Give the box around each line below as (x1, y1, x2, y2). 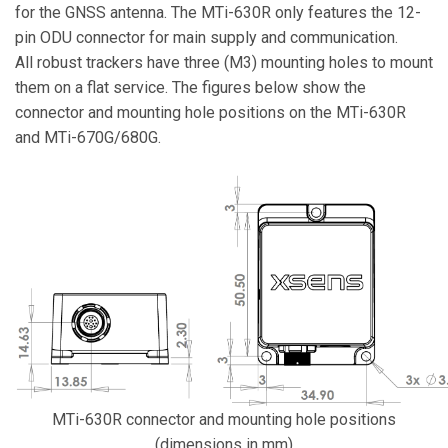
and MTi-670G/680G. (15, 128, 161, 147)
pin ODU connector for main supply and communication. (15, 28, 398, 47)
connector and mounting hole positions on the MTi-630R (15, 103, 406, 122)
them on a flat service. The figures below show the (15, 78, 366, 97)
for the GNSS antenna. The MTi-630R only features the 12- (15, 3, 421, 22)
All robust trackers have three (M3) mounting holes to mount (15, 53, 433, 72)
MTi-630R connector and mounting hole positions (52, 410, 396, 429)
